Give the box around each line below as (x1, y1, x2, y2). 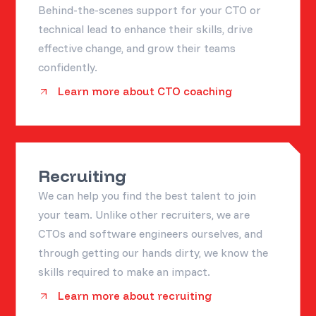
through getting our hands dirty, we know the (38, 245, 269, 260)
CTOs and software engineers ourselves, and (38, 226, 263, 241)
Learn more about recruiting (58, 288, 212, 303)
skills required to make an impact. (38, 264, 211, 279)
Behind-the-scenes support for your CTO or (38, 2, 262, 17)
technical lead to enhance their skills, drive (38, 21, 253, 36)
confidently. (38, 59, 98, 74)
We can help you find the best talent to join (38, 188, 257, 202)
